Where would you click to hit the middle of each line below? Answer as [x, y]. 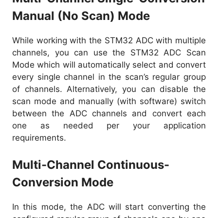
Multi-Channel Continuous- [91, 165]
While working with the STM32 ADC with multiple [109, 40]
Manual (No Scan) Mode [81, 16]
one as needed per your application [109, 125]
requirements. [39, 137]
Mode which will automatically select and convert [109, 64]
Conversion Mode [63, 182]
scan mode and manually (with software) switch [109, 101]
